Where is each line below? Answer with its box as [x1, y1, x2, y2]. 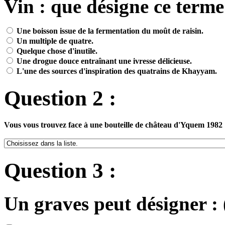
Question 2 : [4, 86, 116, 110]
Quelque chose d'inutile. [15, 46, 97, 55]
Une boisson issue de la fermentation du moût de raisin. [15, 26, 203, 35]
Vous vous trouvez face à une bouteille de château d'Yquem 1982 [4, 120, 222, 129]
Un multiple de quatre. [15, 36, 93, 45]
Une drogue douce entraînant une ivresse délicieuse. [15, 56, 192, 65]
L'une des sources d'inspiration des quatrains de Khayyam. [15, 66, 217, 75]
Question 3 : [4, 158, 116, 182]
